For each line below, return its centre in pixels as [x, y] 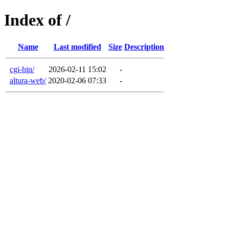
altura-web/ [28, 80]
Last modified [77, 47]
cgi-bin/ [22, 69]
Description [144, 47]
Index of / [37, 20]
